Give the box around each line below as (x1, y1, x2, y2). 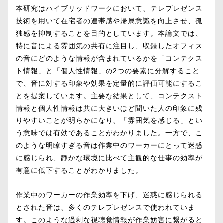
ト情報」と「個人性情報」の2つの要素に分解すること (16, 67, 200, 75)
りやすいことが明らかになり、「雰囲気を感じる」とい (16, 116, 203, 124)
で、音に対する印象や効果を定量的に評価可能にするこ (16, 79, 203, 87)
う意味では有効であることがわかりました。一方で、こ (16, 129, 203, 137)
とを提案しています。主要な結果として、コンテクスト (16, 92, 203, 100)
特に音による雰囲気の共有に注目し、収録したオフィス (16, 42, 203, 50)
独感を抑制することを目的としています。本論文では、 (16, 29, 203, 37)
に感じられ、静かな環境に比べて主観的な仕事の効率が (16, 154, 203, 162)
